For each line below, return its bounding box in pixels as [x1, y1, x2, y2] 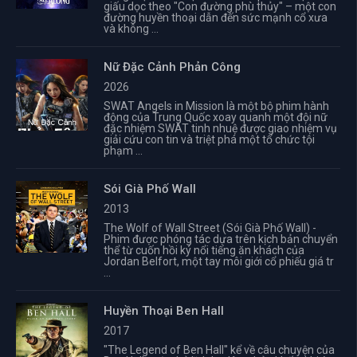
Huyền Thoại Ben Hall [104, 304, 224, 318]
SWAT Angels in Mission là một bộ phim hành [104, 100, 329, 112]
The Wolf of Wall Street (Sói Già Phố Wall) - [104, 222, 316, 234]
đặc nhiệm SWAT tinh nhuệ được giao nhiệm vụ [104, 122, 337, 135]
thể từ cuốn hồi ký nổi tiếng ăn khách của [104, 244, 304, 257]
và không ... [104, 22, 159, 35]
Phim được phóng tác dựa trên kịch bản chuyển [104, 233, 338, 245]
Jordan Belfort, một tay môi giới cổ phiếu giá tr [104, 255, 334, 268]
